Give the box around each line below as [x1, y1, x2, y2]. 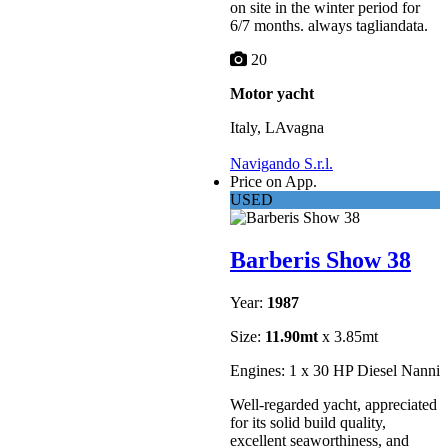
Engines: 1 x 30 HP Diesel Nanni [230, 361, 440, 379]
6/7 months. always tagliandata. [230, 17, 428, 35]
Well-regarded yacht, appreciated [230, 395, 437, 413]
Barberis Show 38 [230, 246, 411, 273]
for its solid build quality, [230, 413, 386, 431]
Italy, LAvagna [230, 119, 324, 137]
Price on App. [230, 172, 317, 190]
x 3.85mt [318, 327, 378, 345]
